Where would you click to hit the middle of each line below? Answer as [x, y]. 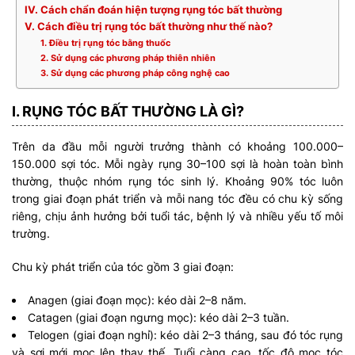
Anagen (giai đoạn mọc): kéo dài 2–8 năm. [137, 300]
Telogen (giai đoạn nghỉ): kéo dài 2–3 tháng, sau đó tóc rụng [185, 335]
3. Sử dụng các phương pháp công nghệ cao [135, 73]
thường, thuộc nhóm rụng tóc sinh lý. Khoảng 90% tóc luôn [177, 181]
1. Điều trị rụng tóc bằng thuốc [105, 43]
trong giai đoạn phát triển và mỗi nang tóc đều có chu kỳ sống [177, 198]
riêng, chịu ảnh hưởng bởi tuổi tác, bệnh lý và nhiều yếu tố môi [177, 216]
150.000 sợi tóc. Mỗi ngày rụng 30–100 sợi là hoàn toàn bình [177, 164]
